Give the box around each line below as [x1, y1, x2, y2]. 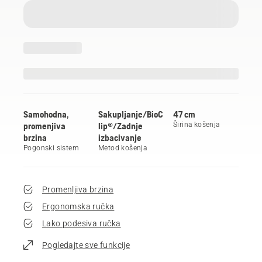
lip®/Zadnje [98, 120, 143, 131]
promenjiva [23, 120, 65, 131]
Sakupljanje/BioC [98, 108, 163, 119]
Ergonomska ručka [42, 201, 115, 211]
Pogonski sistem [23, 143, 79, 152]
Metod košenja [98, 143, 147, 152]
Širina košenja [173, 120, 220, 129]
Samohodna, [23, 108, 68, 119]
